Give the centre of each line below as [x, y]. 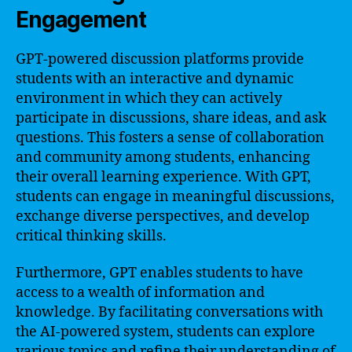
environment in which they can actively [149, 98]
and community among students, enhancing [163, 157]
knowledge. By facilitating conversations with [169, 312]
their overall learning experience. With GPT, [163, 177]
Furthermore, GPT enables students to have [159, 273]
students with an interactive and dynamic [155, 79]
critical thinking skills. [91, 236]
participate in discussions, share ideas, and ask [171, 118]
